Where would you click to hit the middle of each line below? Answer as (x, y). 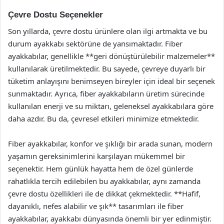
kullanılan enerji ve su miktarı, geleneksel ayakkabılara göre (111, 106)
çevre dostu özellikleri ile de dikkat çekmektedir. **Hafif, (104, 193)
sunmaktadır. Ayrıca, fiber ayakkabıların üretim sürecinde (106, 93)
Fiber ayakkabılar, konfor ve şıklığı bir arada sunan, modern (110, 143)
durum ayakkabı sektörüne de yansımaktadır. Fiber (95, 43)
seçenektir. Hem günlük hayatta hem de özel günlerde (100, 168)
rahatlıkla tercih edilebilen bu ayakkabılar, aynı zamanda (104, 181)
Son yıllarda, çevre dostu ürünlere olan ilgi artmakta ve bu (108, 31)
